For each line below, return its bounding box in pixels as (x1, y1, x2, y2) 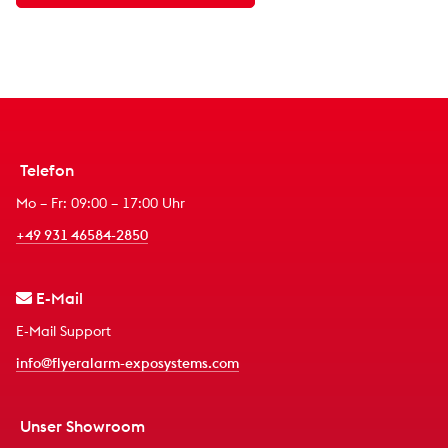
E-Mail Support (16, 321, 111, 340)
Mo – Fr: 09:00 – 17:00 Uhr (16, 193, 185, 212)
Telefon (16, 159, 74, 180)
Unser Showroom (16, 415, 145, 436)
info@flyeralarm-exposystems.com (16, 353, 239, 372)
